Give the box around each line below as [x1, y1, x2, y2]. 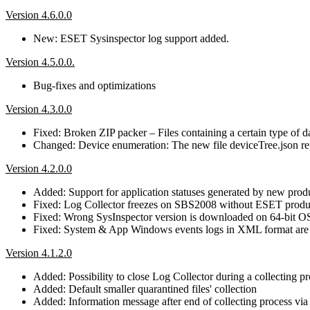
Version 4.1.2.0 [6, 246, 72, 259]
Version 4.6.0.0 [6, 8, 72, 21]
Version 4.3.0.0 [6, 102, 72, 115]
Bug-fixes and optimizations [33, 79, 156, 91]
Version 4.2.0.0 [6, 162, 72, 174]
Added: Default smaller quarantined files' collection [33, 282, 257, 295]
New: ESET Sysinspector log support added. [33, 32, 229, 44]
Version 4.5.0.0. [6, 55, 75, 68]
